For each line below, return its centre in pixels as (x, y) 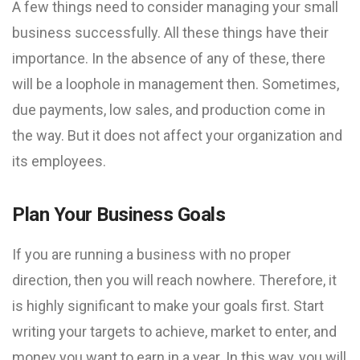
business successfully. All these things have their (170, 33)
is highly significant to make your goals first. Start (168, 306)
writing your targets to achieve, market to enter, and (174, 331)
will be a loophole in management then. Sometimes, (176, 84)
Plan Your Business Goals (119, 215)
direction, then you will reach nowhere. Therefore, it (174, 280)
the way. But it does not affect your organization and (177, 135)
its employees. (59, 161)
